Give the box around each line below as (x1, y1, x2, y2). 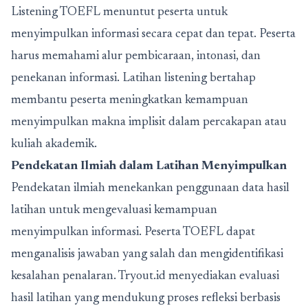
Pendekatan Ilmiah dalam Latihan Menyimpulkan (11, 159, 287, 173)
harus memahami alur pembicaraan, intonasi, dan (11, 49, 261, 63)
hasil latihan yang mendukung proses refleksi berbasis (11, 291, 280, 305)
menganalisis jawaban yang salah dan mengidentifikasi (11, 247, 283, 261)
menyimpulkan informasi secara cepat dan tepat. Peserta (11, 27, 296, 41)
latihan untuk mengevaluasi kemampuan (11, 203, 217, 217)
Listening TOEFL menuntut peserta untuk (11, 5, 228, 19)
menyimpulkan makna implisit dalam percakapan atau (11, 115, 287, 129)
